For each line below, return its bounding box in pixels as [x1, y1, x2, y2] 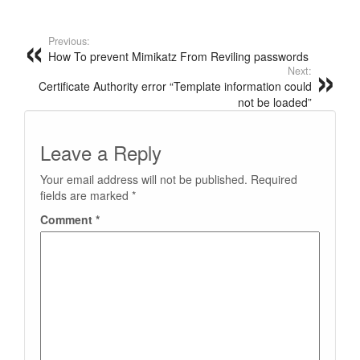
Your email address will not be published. [40, 170, 247, 187]
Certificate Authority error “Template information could [39, 77, 312, 94]
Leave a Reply [40, 137, 162, 166]
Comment [40, 211, 96, 227]
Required [251, 170, 297, 187]
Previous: [48, 33, 90, 48]
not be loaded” [238, 93, 312, 110]
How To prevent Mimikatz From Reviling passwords [48, 47, 309, 64]
